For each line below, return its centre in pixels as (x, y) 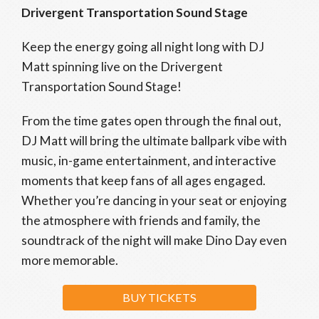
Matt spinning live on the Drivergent (122, 67)
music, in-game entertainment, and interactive (149, 161)
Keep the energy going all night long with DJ (143, 47)
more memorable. (70, 260)
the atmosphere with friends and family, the (141, 220)
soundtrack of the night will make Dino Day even (154, 240)
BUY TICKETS (159, 297)
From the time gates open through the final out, (151, 121)
